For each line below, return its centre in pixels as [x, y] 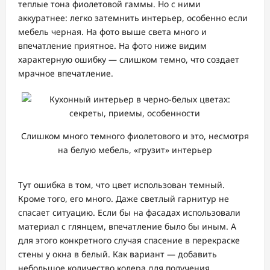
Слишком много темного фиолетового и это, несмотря [135, 136]
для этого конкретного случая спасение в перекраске [129, 240]
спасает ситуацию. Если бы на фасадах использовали [129, 213]
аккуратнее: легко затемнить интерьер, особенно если [133, 18]
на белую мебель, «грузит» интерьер [135, 150]
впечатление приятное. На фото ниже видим [112, 46]
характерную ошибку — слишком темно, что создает [129, 59]
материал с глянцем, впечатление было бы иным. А [127, 227]
